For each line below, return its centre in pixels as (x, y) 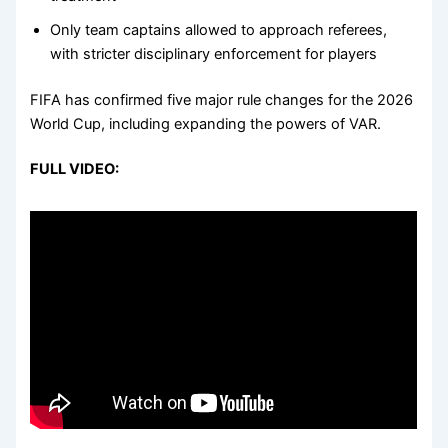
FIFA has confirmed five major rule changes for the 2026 (222, 99)
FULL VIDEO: (75, 169)
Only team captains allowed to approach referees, (219, 29)
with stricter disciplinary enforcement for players (214, 53)
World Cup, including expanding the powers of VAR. (206, 123)
